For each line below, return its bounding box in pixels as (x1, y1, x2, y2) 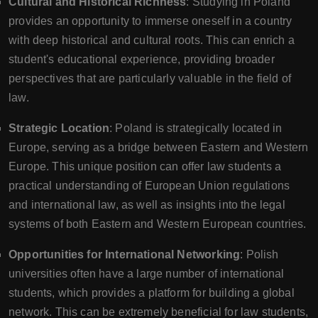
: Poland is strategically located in (109, 122, 283, 134)
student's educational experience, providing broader (9, 53, 275, 65)
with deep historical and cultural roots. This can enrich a (9, 34, 295, 46)
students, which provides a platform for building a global (9, 287, 295, 299)
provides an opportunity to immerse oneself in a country (9, 15, 292, 27)
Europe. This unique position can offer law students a (9, 160, 282, 172)
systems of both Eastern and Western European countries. (9, 218, 307, 230)
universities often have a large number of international (9, 268, 285, 280)
